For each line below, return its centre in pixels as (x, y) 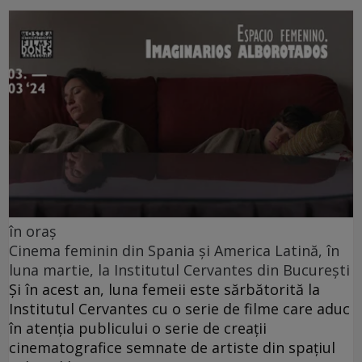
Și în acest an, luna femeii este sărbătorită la (164, 289)
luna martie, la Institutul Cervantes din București (179, 269)
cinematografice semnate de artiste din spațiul (172, 347)
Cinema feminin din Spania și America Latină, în (174, 250)
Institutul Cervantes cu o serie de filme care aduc (179, 308)
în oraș (33, 231)
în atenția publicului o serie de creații (138, 328)
